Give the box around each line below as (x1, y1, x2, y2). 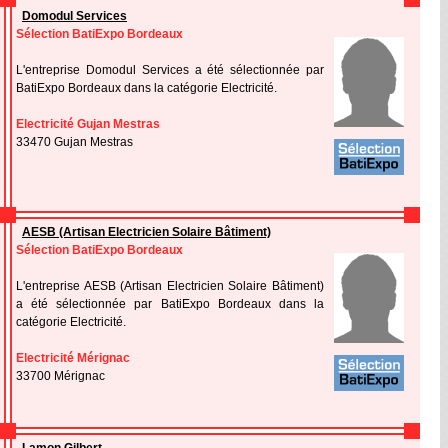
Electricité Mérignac (16, 351, 130, 365)
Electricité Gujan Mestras (16, 117, 160, 131)
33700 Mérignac (16, 369, 105, 383)
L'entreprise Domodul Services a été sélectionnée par (16, 63, 324, 77)
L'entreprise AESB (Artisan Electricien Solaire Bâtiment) (16, 279, 324, 293)
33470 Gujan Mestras (16, 135, 133, 149)
